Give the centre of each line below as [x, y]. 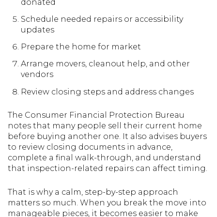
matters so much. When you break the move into [107, 203]
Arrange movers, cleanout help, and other [105, 64]
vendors [37, 75]
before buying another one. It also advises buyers [107, 137]
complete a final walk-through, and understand [104, 158]
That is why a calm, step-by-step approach [93, 192]
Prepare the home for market [81, 47]
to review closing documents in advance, [90, 147]
